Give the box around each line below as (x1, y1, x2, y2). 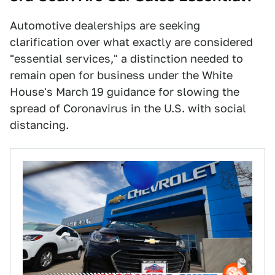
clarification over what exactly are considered (10, 35, 253, 48)
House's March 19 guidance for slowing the (10, 85, 239, 98)
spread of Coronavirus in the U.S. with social (10, 101, 246, 115)
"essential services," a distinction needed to (10, 52, 243, 65)
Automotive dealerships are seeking (10, 18, 200, 32)
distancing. (10, 118, 69, 131)
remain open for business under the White (10, 68, 233, 82)
